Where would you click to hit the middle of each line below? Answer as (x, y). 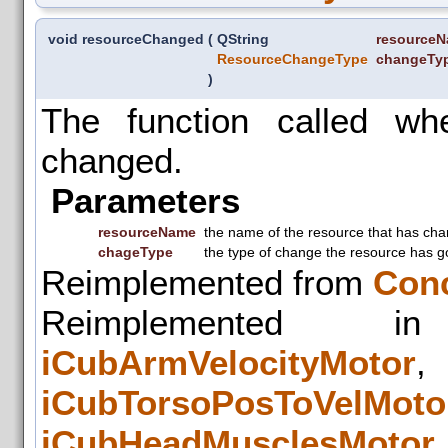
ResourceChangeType (292, 58)
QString (245, 38)
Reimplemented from (207, 282)
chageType (135, 251)
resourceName (147, 231)
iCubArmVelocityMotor (228, 362)
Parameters (145, 200)
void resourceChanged (126, 38)
